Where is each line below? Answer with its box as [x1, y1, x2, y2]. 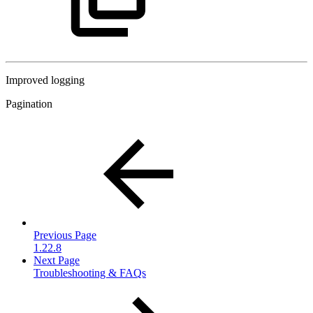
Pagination [6, 98, 52, 110]
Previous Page [34, 229, 96, 242]
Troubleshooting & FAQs [34, 267, 146, 279]
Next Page [34, 254, 80, 267]
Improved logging [6, 74, 85, 87]
